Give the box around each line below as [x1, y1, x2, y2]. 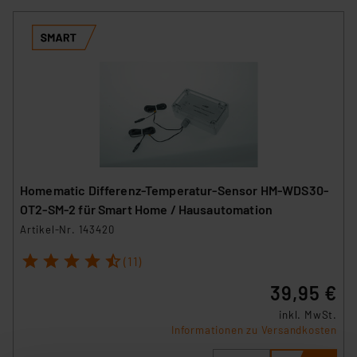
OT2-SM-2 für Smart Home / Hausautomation [20, 201, 273, 217]
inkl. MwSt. [279, 308, 337, 322]
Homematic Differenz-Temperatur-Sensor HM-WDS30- [20, 182, 330, 198]
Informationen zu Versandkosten [171, 324, 337, 337]
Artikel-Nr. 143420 [20, 222, 115, 236]
